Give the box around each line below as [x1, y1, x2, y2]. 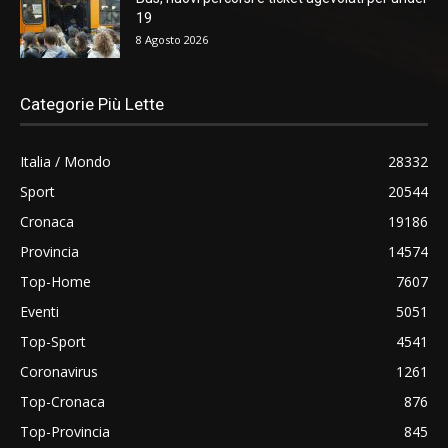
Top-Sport [20, 331, 86, 351]
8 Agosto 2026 [136, 31, 208, 47]
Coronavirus [20, 361, 98, 381]
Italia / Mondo [20, 151, 111, 171]
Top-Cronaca [20, 391, 105, 411]
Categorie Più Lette [20, 93, 164, 114]
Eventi [20, 301, 59, 321]
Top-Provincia [20, 421, 110, 441]
